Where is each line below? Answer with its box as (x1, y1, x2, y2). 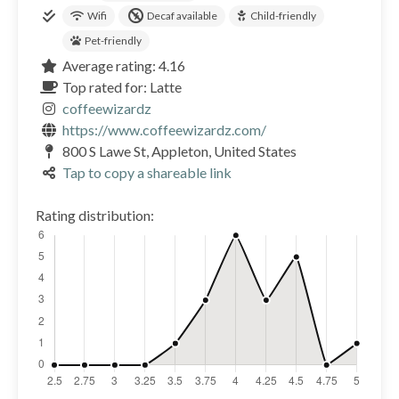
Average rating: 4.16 (62, 57, 186, 75)
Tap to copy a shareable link (62, 164, 232, 182)
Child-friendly (250, 9, 317, 23)
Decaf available (145, 9, 218, 23)
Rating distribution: (35, 207, 154, 224)
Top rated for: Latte (62, 78, 183, 96)
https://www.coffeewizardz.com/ (62, 121, 267, 139)
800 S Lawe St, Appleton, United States (62, 142, 297, 160)
